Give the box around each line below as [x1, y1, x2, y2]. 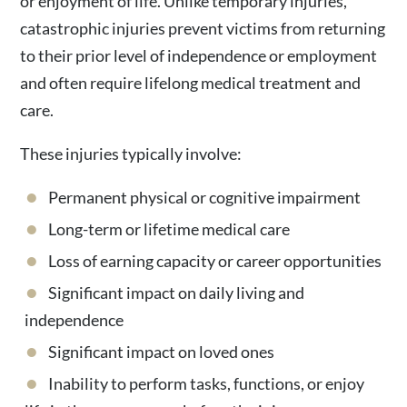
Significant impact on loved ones [48, 342, 275, 362]
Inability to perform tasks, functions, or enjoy [48, 373, 365, 393]
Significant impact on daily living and [48, 283, 305, 303]
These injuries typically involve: [20, 144, 243, 164]
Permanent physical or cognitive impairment [48, 187, 362, 207]
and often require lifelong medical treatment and [20, 73, 362, 93]
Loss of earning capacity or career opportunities [48, 251, 382, 271]
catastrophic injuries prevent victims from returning [20, 18, 386, 38]
